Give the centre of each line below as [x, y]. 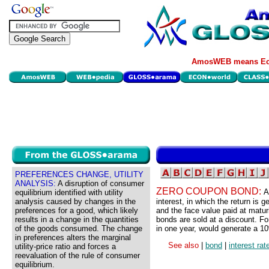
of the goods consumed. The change [79, 228]
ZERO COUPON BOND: [210, 192]
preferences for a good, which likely [77, 210]
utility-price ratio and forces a [65, 246]
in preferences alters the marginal [73, 237]
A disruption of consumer [100, 183]
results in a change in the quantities [77, 219]
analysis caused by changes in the [75, 201]
